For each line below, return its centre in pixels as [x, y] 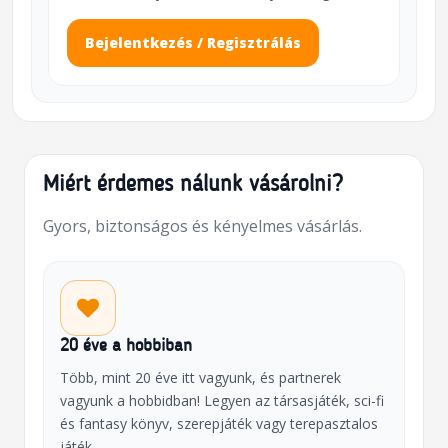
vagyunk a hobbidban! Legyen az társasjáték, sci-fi [221, 401]
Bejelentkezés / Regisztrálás [193, 43]
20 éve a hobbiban [125, 347]
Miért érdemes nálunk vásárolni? [192, 186]
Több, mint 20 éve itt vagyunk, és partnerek [200, 378]
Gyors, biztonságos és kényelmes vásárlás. [202, 226]
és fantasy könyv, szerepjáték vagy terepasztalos [218, 424]
